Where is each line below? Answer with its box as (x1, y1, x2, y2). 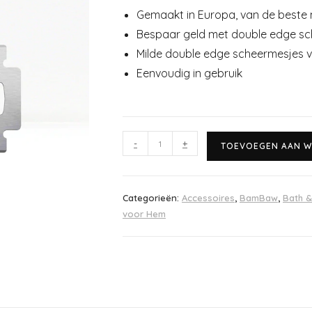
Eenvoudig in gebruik (136, 66, 242, 80)
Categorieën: (123, 192, 182, 203)
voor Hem (123, 208, 166, 219)
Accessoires (182, 192, 235, 203)
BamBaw (240, 192, 278, 203)
